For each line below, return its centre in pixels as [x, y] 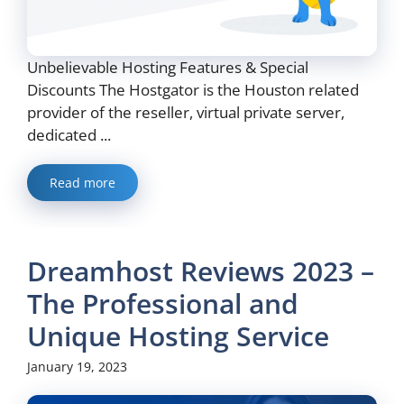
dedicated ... [69, 135]
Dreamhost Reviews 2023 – [201, 271]
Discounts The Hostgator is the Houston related [193, 90]
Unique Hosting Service [178, 336]
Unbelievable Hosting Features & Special [168, 68]
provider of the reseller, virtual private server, [186, 113]
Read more [83, 183]
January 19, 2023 [77, 367]
